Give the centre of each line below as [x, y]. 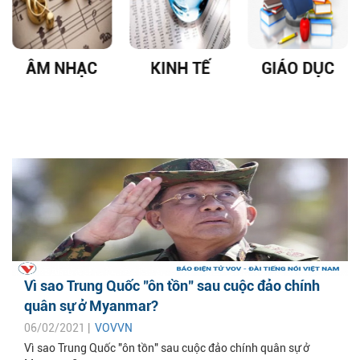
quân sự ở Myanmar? [91, 306]
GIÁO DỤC [298, 69]
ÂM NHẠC [62, 69]
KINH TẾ [180, 69]
